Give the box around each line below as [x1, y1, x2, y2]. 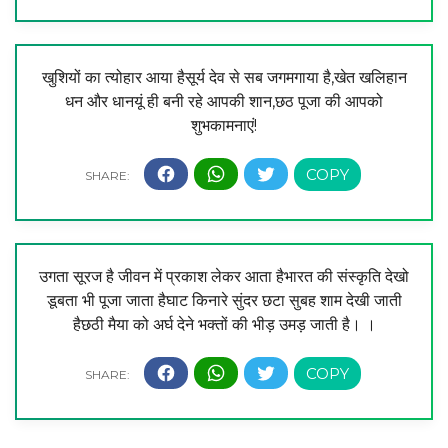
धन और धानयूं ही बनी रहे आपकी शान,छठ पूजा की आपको [65, 91, 383, 111]
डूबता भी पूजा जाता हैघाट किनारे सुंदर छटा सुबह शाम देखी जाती [46, 290, 402, 310]
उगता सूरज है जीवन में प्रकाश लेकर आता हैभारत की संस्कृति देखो [39, 266, 409, 286]
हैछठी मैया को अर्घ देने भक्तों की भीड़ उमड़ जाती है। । [72, 314, 376, 334]
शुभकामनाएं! [191, 115, 257, 135]
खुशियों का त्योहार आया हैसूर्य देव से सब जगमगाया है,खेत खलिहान [41, 67, 407, 87]
